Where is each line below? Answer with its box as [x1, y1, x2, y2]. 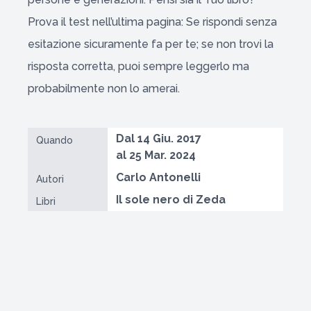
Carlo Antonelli [115, 171, 201, 184]
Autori [36, 174, 64, 185]
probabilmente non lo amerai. [28, 82, 180, 95]
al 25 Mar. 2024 [115, 149, 196, 162]
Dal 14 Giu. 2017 [115, 132, 201, 145]
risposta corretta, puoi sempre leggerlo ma [28, 60, 249, 73]
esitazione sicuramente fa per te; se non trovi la [28, 37, 274, 51]
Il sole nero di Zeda [115, 193, 226, 206]
